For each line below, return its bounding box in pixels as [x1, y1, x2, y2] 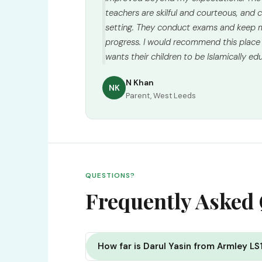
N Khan [126, 77, 154, 88]
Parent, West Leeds [126, 91, 196, 101]
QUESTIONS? [85, 171, 135, 180]
